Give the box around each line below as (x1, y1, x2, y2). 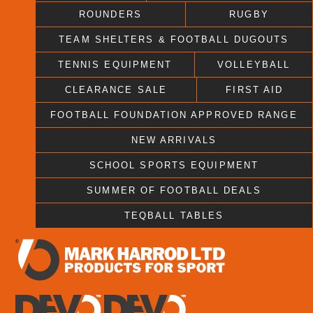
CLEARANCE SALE (64, 85, 167, 95)
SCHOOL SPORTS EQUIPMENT (89, 160, 259, 170)
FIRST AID (226, 85, 284, 95)
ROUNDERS (79, 9, 142, 20)
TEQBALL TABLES (124, 210, 224, 221)
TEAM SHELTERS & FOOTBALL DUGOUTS (59, 34, 289, 45)
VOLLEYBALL (217, 59, 291, 70)
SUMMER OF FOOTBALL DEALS (87, 185, 261, 196)
